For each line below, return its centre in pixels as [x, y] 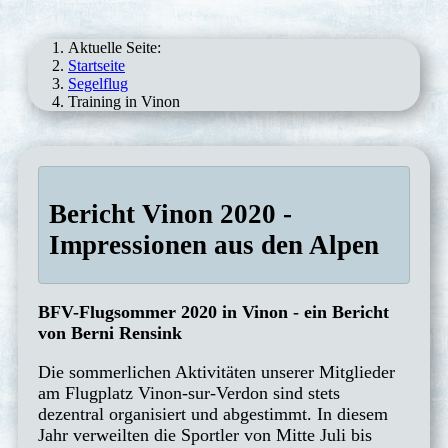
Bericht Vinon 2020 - [170, 214]
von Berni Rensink [110, 333]
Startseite [96, 65]
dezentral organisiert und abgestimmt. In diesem [213, 414]
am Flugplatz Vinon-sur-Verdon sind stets [189, 393]
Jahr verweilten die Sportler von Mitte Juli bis [205, 435]
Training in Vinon [124, 101]
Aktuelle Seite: [118, 47]
